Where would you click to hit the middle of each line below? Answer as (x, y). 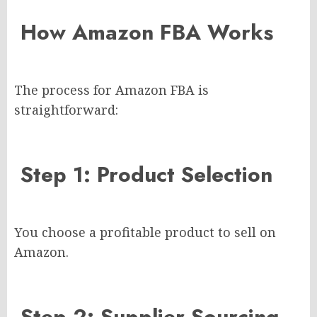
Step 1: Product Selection (143, 175)
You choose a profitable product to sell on (145, 232)
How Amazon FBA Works (144, 33)
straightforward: (66, 110)
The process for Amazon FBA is (111, 90)
